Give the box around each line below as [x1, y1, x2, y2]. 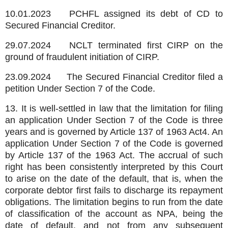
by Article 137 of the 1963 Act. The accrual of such [5, 150, 223, 160]
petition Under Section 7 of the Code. [5, 83, 155, 94]
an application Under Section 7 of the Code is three [5, 115, 223, 125]
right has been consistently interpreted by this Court [5, 161, 223, 172]
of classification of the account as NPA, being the [5, 208, 223, 219]
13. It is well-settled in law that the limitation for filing [5, 103, 223, 113]
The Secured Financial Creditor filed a [67, 71, 223, 82]
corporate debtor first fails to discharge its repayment [5, 185, 223, 195]
